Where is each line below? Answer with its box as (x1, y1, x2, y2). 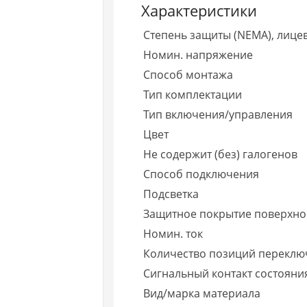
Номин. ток (143, 225, 204, 241)
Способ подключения (143, 166, 260, 182)
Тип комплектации (143, 86, 243, 102)
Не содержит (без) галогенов (143, 146, 298, 162)
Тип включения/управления (143, 106, 293, 122)
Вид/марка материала (143, 285, 261, 301)
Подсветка (143, 186, 199, 201)
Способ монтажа (143, 66, 234, 82)
